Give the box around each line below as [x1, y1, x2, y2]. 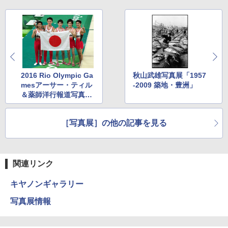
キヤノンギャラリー [10, 180, 83, 189]
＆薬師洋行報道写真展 [21, 91, 92, 99]
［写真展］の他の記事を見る [61, 119, 167, 128]
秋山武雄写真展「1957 [133, 71, 207, 80]
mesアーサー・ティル [21, 81, 92, 90]
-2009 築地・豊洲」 [133, 81, 197, 90]
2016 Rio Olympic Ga [21, 71, 93, 80]
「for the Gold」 [21, 100, 77, 109]
